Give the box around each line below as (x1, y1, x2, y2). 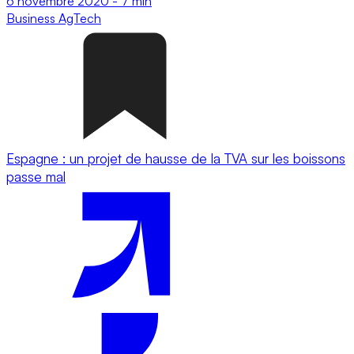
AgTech (58, 9, 101, 26)
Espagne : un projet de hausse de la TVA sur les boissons (6, 149, 345, 167)
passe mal (6, 168, 66, 185)
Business (6, 9, 58, 26)
